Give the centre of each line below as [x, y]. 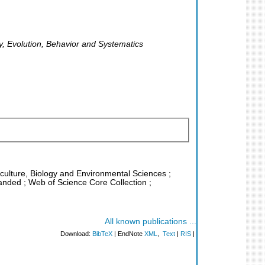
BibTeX [102, 234]
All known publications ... [151, 222]
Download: [76, 234]
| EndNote [128, 234]
